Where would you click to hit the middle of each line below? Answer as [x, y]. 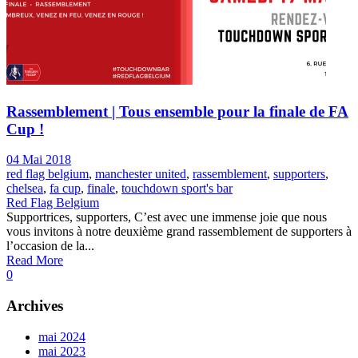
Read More [35, 261]
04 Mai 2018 [39, 160]
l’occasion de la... [50, 246]
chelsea [25, 189]
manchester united [141, 174]
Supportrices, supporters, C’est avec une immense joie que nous [167, 217]
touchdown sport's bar [177, 189]
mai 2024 [62, 336]
